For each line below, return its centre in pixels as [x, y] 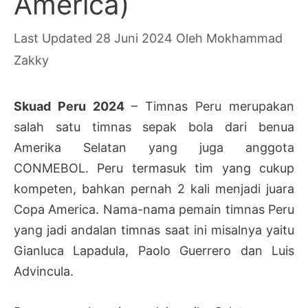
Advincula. [44, 271]
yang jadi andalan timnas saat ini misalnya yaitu [154, 230]
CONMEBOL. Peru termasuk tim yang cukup [154, 168]
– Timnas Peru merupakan [213, 106]
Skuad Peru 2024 [73, 106]
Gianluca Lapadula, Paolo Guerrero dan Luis [154, 250]
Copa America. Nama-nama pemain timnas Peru [154, 209]
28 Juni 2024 [134, 38]
